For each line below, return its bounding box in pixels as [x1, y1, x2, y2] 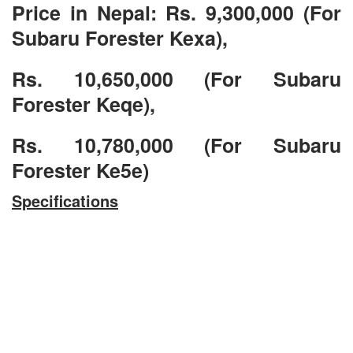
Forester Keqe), [12, 89, 155, 118]
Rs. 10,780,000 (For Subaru [12, 130, 341, 159]
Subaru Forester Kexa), [12, 23, 228, 52]
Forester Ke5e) [12, 155, 149, 184]
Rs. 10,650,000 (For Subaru [12, 64, 341, 93]
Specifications [12, 188, 118, 212]
